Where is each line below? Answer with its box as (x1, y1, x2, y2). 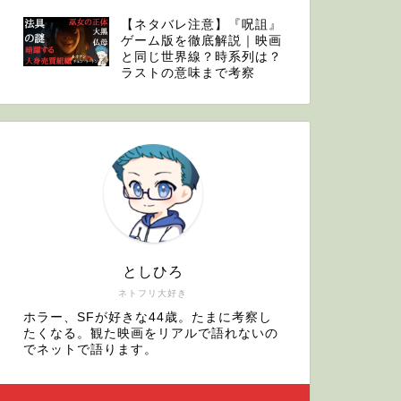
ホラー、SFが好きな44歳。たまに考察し (22, 311, 272, 325)
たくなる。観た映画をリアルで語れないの (22, 327, 278, 341)
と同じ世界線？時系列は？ (120, 50, 282, 64)
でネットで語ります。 (22, 343, 158, 357)
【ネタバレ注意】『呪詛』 (120, 18, 282, 32)
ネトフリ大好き (118, 288, 188, 299)
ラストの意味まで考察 (120, 66, 255, 81)
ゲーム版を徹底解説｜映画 (120, 34, 282, 48)
